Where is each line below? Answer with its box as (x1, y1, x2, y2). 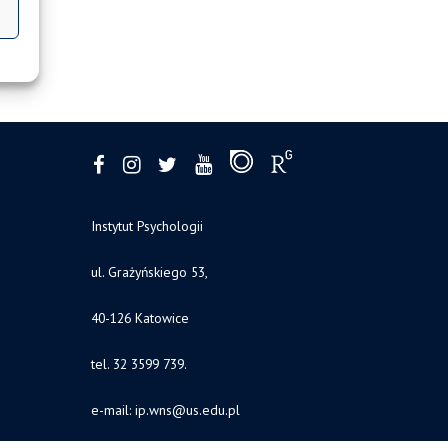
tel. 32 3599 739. (91, 354, 187, 373)
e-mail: (91, 400, 135, 419)
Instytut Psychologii (91, 216, 203, 235)
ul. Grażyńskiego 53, (91, 262, 208, 281)
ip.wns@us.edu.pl (135, 400, 240, 419)
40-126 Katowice (91, 308, 189, 327)
